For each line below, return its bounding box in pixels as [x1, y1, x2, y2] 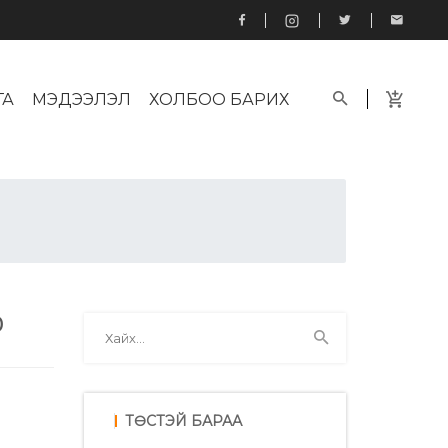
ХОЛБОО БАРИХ [149, 90, 289, 109]
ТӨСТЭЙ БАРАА [124, 411, 242, 430]
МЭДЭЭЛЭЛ [32, 90, 131, 109]
